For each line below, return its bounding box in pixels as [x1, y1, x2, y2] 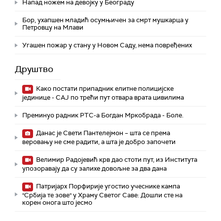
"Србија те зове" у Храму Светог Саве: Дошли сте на [22, 191, 183, 200]
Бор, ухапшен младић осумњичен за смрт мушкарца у [22, 16, 188, 25]
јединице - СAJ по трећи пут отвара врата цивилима [22, 93, 184, 102]
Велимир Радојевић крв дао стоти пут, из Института [35, 155, 197, 164]
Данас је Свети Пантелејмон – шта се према [35, 129, 170, 138]
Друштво [15, 63, 53, 75]
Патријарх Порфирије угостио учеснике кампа [35, 182, 180, 191]
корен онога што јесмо [22, 198, 92, 207]
